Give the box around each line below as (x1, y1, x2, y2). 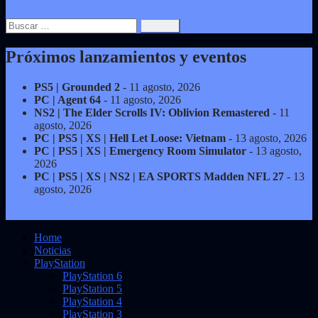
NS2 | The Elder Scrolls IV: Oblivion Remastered (34, 106, 270, 119)
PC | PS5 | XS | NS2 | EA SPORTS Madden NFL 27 (34, 170, 284, 182)
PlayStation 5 (62, 282, 122, 295)
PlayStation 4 (62, 295, 122, 307)
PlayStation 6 (62, 269, 122, 282)
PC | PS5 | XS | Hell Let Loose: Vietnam (34, 131, 226, 144)
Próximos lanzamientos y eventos (6, 47, 246, 66)
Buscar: (5, 17, 39, 30)
